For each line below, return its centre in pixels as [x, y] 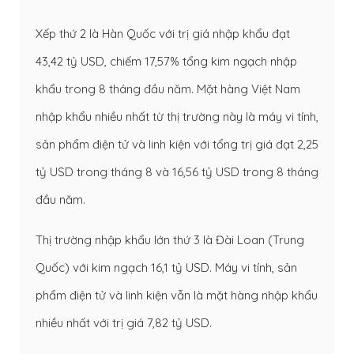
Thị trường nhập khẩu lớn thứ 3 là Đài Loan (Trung [170, 240]
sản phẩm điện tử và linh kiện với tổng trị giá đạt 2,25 [177, 145]
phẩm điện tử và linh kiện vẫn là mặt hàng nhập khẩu [177, 296]
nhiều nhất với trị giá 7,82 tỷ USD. [124, 323]
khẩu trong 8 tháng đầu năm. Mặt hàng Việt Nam [168, 89]
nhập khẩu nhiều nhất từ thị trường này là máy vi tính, [177, 117]
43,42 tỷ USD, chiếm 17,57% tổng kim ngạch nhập [166, 62]
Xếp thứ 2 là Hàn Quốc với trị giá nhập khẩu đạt [163, 34]
